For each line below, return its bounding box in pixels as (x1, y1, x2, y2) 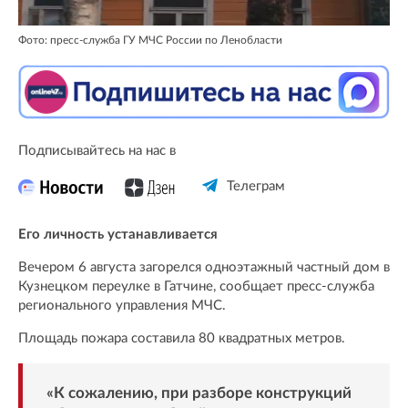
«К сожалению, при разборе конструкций (46, 385, 352, 402)
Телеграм (226, 179, 285, 194)
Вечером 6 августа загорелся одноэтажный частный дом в (18, 260, 390, 275)
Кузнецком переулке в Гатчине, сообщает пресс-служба (18, 280, 374, 294)
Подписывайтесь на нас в (18, 144, 176, 158)
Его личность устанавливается (18, 228, 218, 242)
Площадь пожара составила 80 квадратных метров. (18, 331, 345, 346)
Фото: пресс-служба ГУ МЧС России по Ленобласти (18, 35, 282, 46)
